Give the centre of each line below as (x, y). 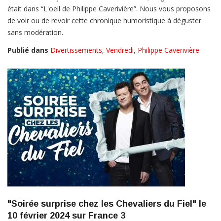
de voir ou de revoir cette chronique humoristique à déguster (104, 21)
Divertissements (76, 50)
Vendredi (120, 50)
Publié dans (28, 50)
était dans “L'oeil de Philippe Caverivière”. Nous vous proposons (109, 9)
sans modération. (35, 33)
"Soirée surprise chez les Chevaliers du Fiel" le (107, 204)
